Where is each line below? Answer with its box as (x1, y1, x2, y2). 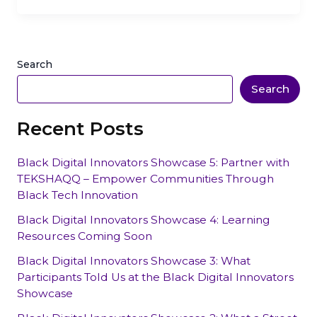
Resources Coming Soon (16, 229, 152, 243)
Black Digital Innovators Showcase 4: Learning (16, 213, 270, 227)
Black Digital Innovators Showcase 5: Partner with (16, 156, 289, 170)
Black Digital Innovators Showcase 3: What (16, 254, 250, 268)
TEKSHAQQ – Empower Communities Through (16, 172, 274, 186)
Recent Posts (16, 116, 144, 140)
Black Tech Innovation (16, 188, 138, 202)
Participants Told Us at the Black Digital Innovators (16, 270, 294, 284)
